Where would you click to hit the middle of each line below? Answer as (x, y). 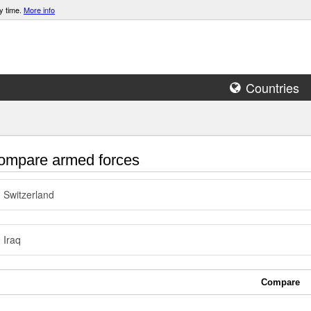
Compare (280, 282)
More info (39, 10)
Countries (272, 87)
